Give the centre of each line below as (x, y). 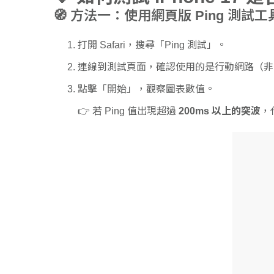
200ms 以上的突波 (220, 111)
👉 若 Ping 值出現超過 (128, 111)
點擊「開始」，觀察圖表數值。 (146, 89)
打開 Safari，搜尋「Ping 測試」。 (152, 45)
